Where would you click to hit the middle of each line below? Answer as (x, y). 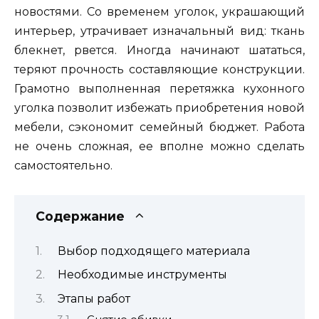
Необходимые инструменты (142, 275)
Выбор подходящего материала (153, 251)
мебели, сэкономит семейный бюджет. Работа (159, 127)
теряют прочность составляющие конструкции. (159, 70)
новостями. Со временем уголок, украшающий (159, 12)
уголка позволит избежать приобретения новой (159, 108)
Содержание (80, 216)
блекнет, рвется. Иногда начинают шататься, (159, 51)
